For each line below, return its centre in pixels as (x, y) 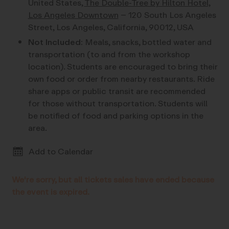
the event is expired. (50, 192)
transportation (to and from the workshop (109, 54)
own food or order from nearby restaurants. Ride (121, 79)
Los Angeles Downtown (73, 15)
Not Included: (55, 42)
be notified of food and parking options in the (116, 116)
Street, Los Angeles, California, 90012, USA (111, 27)
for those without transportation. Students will (118, 103)
